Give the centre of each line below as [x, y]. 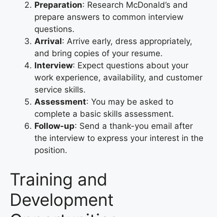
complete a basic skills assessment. [104, 114]
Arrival [48, 41]
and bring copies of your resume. [99, 54]
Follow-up [54, 126]
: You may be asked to [130, 102]
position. [51, 150]
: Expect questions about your [131, 66]
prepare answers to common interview [109, 17]
